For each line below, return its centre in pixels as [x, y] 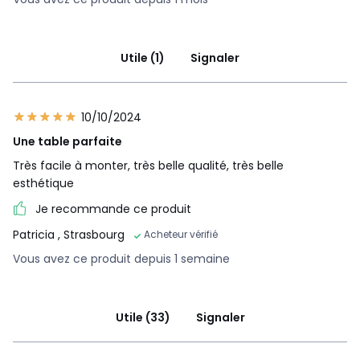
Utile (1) [143, 58]
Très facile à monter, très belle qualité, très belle [148, 166]
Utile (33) [143, 318]
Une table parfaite [67, 142]
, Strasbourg [91, 235]
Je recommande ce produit [113, 209]
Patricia [35, 235]
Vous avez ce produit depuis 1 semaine [121, 259]
